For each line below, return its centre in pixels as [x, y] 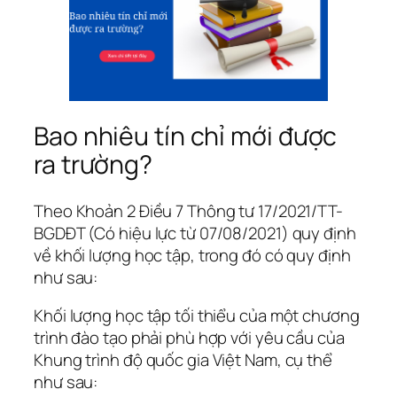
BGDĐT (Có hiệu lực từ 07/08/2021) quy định [195, 233]
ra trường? [93, 164]
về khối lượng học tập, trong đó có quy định [192, 255]
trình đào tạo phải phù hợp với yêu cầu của [189, 338]
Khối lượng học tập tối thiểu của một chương [197, 316]
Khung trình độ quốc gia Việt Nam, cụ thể [183, 360]
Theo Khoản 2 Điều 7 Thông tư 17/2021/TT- [188, 210]
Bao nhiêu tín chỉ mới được [186, 136]
